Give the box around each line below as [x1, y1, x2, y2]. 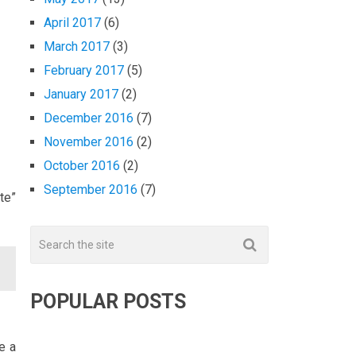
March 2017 [44, 39, 110, 55]
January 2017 [44, 87, 118, 103]
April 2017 [44, 15, 101, 31]
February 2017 [44, 63, 124, 79]
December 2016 [44, 110, 133, 126]
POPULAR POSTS [30, 290, 186, 314]
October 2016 [44, 158, 120, 174]
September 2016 [44, 182, 137, 198]
